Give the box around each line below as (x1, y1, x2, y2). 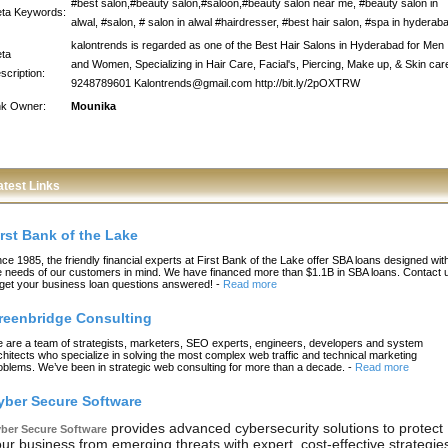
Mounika (71, 100, 116, 112)
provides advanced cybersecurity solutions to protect (107, 419, 443, 436)
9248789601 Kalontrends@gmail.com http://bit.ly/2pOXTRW (71, 77, 360, 89)
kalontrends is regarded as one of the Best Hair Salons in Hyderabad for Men (71, 39, 444, 51)
